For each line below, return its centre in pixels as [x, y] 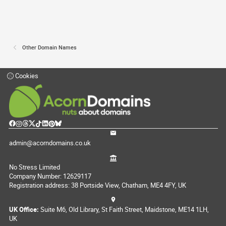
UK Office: [24, 210]
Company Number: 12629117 [50, 176]
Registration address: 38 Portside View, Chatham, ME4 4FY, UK [97, 185]
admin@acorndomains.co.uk [50, 143]
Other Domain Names [50, 47]
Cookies [26, 76]
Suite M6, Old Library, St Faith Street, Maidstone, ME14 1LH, [124, 210]
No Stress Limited [34, 167]
